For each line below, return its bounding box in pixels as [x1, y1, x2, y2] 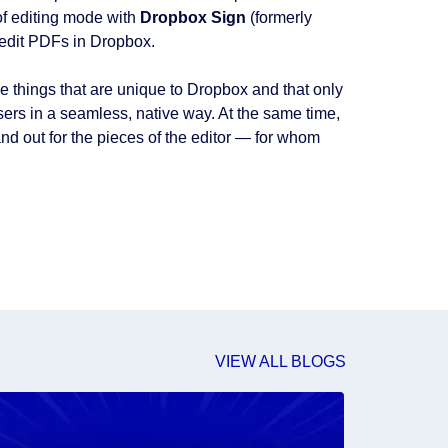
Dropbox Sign [139, 9, 246, 26]
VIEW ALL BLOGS [215, 353, 346, 370]
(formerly [245, 9, 312, 26]
